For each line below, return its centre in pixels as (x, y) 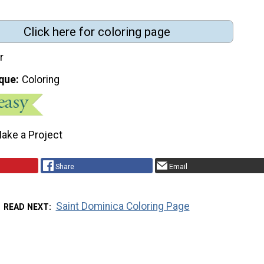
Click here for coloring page (97, 32)
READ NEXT (27, 207)
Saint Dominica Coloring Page (123, 206)
